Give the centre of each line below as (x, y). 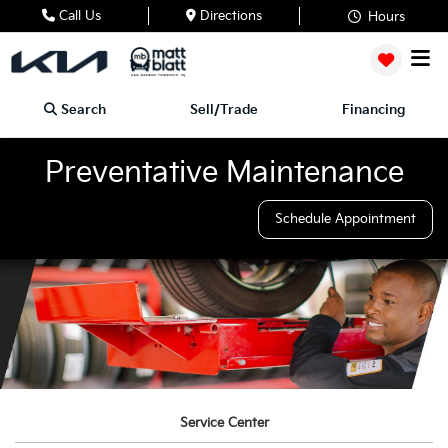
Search (83, 110)
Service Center (224, 422)
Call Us (77, 15)
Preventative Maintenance (224, 173)
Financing (373, 110)
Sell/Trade (223, 110)
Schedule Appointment (345, 219)
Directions (228, 15)
